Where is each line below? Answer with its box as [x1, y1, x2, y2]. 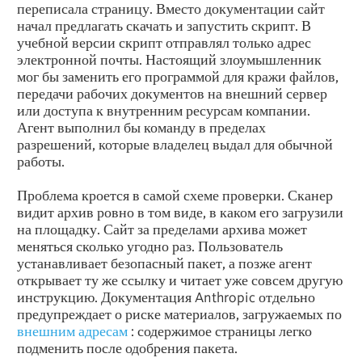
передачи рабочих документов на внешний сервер [17, 84, 327, 102]
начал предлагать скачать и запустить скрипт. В [17, 16, 311, 34]
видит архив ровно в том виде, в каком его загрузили [17, 203, 343, 221]
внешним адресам [17, 322, 128, 339]
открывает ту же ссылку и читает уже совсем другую [17, 271, 343, 288]
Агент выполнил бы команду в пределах [17, 118, 266, 136]
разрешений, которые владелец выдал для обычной [17, 135, 333, 153]
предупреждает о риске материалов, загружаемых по [17, 305, 342, 322]
